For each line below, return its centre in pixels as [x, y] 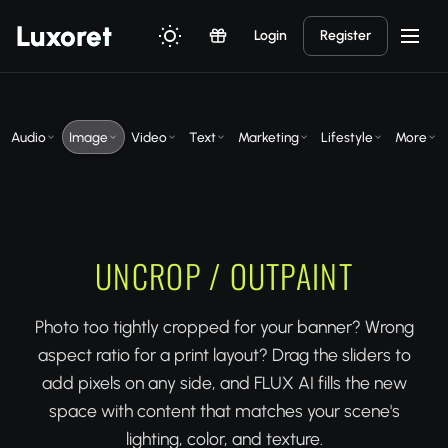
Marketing [268, 137]
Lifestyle [347, 137]
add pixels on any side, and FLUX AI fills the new [224, 382]
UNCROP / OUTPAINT [224, 275]
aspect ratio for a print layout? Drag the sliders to [224, 354]
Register [345, 35]
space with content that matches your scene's [224, 410]
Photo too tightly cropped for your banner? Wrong [224, 326]
